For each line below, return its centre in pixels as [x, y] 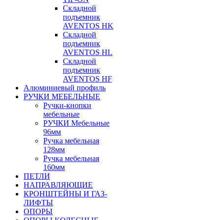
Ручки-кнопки [67, 106]
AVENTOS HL [88, 53]
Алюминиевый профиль [65, 88]
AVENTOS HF [87, 79]
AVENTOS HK [88, 26]
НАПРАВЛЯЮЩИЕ [58, 185]
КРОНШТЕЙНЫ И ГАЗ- [65, 194]
